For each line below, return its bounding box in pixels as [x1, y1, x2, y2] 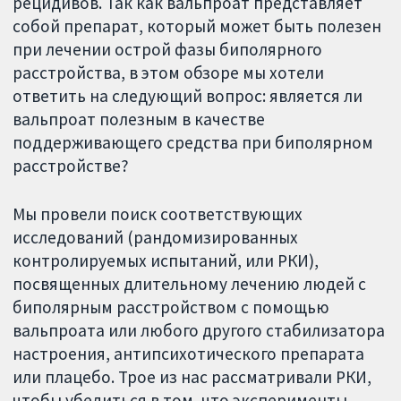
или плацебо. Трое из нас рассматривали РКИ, [13, 366, 372, 388]
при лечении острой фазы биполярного [13, 38, 323, 60]
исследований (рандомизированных [13, 226, 299, 249]
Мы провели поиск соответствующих [13, 203, 303, 226]
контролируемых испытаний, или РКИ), [13, 250, 320, 272]
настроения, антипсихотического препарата [13, 343, 365, 365]
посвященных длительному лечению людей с [13, 273, 367, 295]
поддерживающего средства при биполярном [13, 131, 374, 153]
